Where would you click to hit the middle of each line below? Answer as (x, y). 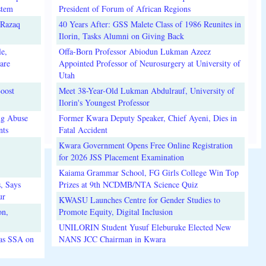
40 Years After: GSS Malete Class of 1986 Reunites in (150, 24)
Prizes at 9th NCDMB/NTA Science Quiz (128, 185)
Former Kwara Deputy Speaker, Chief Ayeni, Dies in (148, 118)
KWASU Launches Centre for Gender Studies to (139, 200)
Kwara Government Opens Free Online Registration (145, 145)
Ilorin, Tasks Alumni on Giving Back (121, 36)
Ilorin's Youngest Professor (104, 103)
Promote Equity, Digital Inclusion (115, 212)
